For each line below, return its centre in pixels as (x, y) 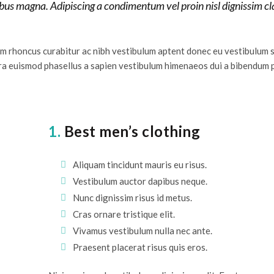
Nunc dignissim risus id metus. (133, 198)
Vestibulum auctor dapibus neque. (140, 181)
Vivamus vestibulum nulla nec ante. (143, 231)
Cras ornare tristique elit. (124, 214)
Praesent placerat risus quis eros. (140, 247)
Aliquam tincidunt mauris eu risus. (140, 165)
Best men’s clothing (131, 131)
